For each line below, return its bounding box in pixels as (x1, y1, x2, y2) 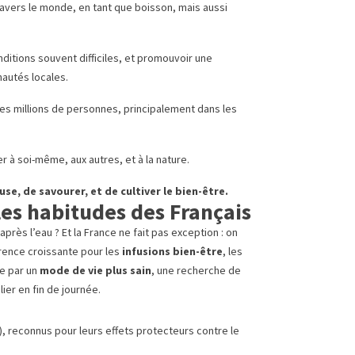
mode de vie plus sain (40, 263, 151, 278)
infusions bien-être (122, 244, 223, 259)
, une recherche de (151, 263, 241, 278)
